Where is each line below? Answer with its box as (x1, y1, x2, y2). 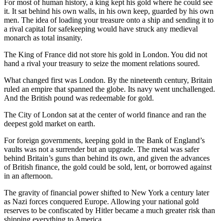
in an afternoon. (4, 171, 53, 180)
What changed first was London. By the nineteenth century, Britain (4, 75, 212, 84)
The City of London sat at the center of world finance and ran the (4, 110, 206, 119)
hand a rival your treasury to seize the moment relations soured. (4, 59, 200, 68)
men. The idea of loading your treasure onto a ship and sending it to (4, 15, 214, 24)
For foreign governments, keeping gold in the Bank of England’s (4, 136, 205, 145)
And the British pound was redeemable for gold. (4, 93, 154, 102)
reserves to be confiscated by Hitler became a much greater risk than (4, 206, 215, 215)
